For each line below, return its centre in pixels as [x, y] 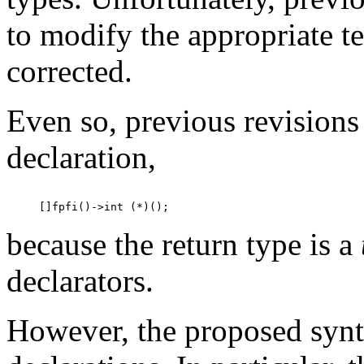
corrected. [69, 71]
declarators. [80, 281]
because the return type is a [184, 245]
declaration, [81, 158]
